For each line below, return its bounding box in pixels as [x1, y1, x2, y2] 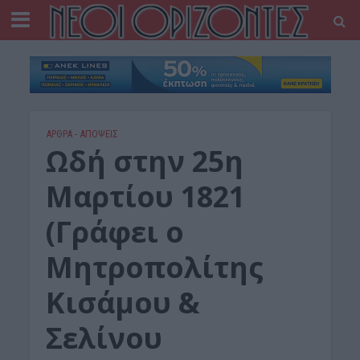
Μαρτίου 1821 [45, 177, 245, 217]
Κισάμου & [45, 283, 200, 323]
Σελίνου [45, 318, 162, 358]
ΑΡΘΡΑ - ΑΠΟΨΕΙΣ [45, 128, 118, 141]
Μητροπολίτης [45, 247, 264, 288]
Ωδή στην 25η [45, 141, 243, 182]
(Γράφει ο [45, 212, 184, 252]
